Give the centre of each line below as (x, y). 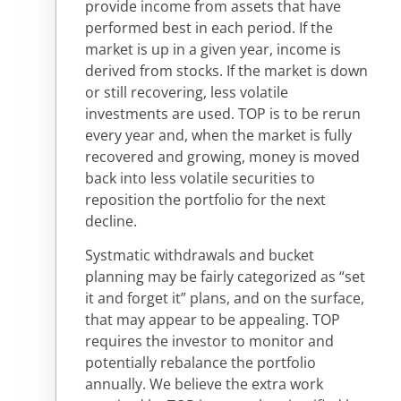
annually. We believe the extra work (204, 384)
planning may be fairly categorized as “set (225, 277)
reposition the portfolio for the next (205, 199)
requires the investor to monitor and (209, 341)
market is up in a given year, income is (213, 49)
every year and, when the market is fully (218, 135)
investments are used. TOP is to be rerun (223, 113)
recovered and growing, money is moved (222, 156)
